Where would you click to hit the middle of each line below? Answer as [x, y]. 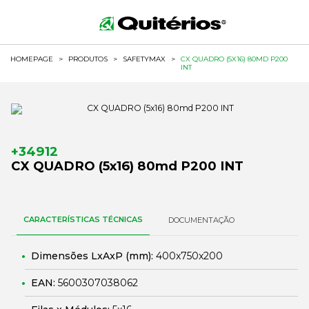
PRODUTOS [88, 59]
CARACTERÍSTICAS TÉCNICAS [83, 219]
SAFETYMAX [144, 59]
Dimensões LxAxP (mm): [93, 256]
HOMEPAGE [32, 59]
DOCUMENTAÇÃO [201, 220]
